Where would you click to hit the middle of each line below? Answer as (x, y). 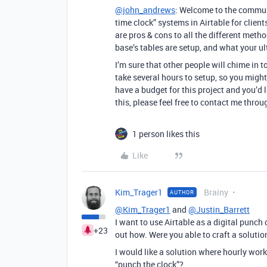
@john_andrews (145, 10)
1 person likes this (166, 133)
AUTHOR (182, 192)
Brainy (216, 192)
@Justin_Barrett (219, 209)
